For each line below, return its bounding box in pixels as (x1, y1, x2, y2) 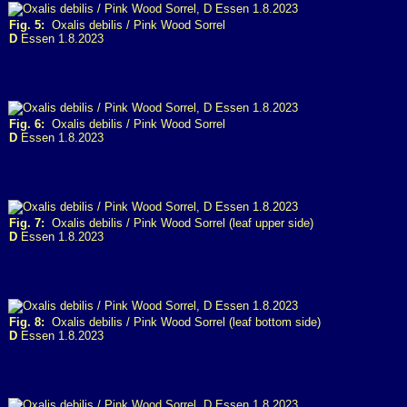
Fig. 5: (9, 18, 45, 32)
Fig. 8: (9, 315, 45, 329)
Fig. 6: (9, 117, 45, 131)
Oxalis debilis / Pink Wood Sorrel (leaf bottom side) (45, 315, 321, 329)
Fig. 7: (9, 216, 45, 230)
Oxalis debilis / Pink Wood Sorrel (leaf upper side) (45, 216, 313, 230)
